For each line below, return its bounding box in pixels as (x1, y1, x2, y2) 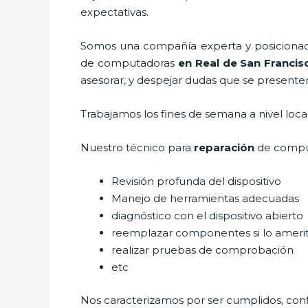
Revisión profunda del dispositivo (111, 175, 281, 188)
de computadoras (80, 56, 178, 69)
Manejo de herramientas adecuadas (111, 192, 299, 205)
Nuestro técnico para (80, 141, 194, 154)
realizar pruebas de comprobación (111, 243, 296, 256)
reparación (194, 141, 254, 154)
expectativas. (80, 5, 148, 19)
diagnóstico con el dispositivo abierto (111, 209, 303, 222)
